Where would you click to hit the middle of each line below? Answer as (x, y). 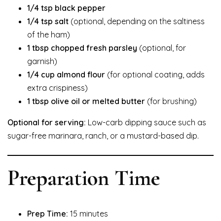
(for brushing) (171, 101)
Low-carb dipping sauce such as (146, 122)
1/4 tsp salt (48, 21)
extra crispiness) (57, 88)
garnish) (42, 61)
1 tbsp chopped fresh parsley (82, 48)
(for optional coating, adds (155, 74)
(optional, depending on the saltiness (137, 21)
